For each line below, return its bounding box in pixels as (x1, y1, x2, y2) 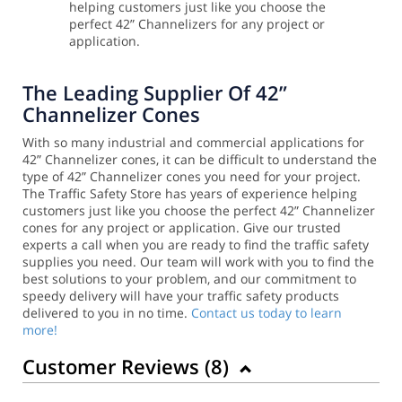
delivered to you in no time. (22, 303, 191, 321)
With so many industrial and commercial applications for (22, 133, 364, 151)
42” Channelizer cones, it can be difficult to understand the (22, 150, 377, 168)
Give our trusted (243, 218, 341, 236)
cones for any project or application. (22, 218, 243, 236)
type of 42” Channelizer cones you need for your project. (22, 167, 361, 185)
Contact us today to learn (191, 303, 342, 321)
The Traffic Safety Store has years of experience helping (22, 184, 357, 202)
